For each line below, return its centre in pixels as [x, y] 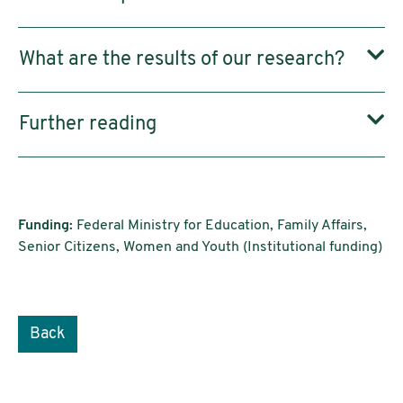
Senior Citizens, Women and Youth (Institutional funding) [200, 247]
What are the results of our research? [182, 60]
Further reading [88, 125]
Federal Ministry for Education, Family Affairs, [220, 226]
